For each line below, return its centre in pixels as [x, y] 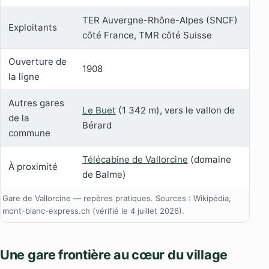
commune [29, 133]
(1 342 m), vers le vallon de [175, 110]
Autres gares [36, 103]
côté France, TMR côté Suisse [147, 35]
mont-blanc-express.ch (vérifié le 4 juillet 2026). [94, 211]
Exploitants [32, 28]
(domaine [209, 160]
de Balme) [104, 175]
